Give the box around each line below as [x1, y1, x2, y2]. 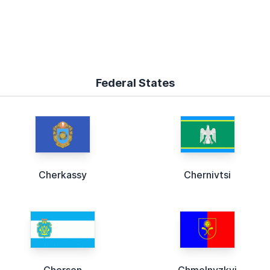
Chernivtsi [184, 169, 231, 181]
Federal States [95, 77, 175, 90]
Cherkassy [39, 169, 87, 181]
